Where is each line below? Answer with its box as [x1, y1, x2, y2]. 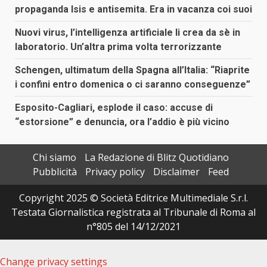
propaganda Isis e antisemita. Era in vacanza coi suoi [15, 3, 252, 15]
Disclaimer [153, 164, 200, 178]
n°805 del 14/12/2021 [86, 219, 181, 233]
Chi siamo [32, 150, 76, 164]
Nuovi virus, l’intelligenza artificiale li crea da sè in [15, 26, 240, 38]
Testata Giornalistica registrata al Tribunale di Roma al [11, 205, 256, 219]
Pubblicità [32, 164, 77, 178]
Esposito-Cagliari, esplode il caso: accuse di [15, 101, 213, 113]
